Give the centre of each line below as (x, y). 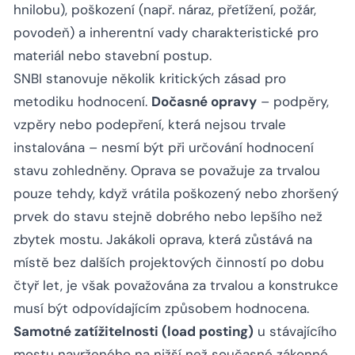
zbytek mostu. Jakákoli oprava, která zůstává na (163, 240)
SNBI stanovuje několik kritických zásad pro (150, 79)
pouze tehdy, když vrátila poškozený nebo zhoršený (176, 194)
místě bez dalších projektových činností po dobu (169, 263)
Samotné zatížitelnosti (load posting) (134, 332)
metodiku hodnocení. (82, 102)
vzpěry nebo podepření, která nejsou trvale (150, 125)
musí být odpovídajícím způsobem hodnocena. (161, 309)
